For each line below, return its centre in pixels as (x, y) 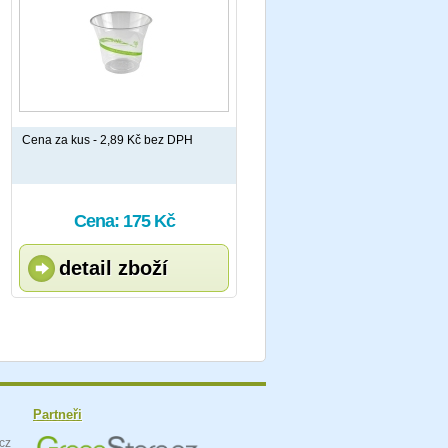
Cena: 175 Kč (124, 221)
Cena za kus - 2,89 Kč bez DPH (107, 140)
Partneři (57, 414)
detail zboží (113, 268)
